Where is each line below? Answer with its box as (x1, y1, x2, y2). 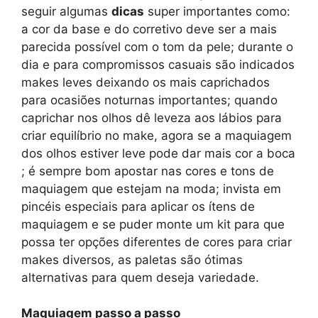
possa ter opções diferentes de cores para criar (21, 234, 292, 249)
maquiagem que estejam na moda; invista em (21, 181, 281, 196)
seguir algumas (21, 4, 111, 18)
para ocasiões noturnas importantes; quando (21, 92, 278, 107)
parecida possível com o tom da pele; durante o (21, 39, 293, 54)
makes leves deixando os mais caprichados (21, 75, 270, 89)
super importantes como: (144, 4, 290, 18)
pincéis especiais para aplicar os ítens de (21, 199, 255, 214)
